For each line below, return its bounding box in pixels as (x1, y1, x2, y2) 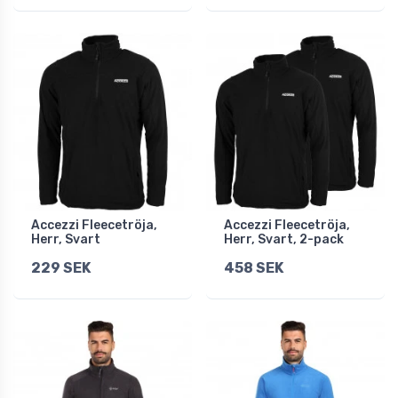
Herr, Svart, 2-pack (224, 232, 344, 248)
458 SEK (224, 259, 283, 277)
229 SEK (31, 259, 91, 277)
